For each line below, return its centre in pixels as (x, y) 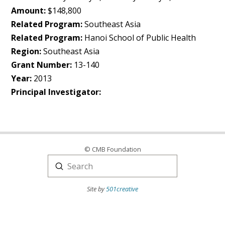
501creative (122, 189)
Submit (72, 165)
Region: (26, 51)
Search (60, 172)
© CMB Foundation (113, 149)
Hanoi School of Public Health (139, 38)
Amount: (29, 11)
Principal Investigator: (56, 92)
